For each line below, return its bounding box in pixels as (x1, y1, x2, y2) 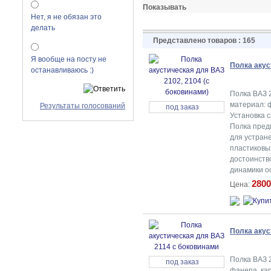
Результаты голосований (40, 102, 125, 110)
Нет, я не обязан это (31, 13, 102, 21)
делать (31, 24, 55, 32)
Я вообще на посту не (31, 55, 106, 64)
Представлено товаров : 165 (153, 36, 255, 45)
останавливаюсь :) (31, 66, 94, 74)
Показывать (143, 3, 186, 11)
